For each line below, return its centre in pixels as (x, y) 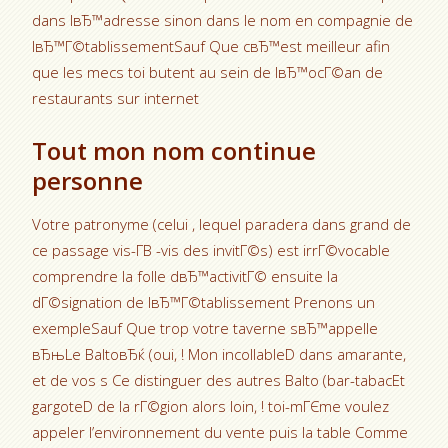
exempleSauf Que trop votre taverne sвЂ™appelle (205, 328)
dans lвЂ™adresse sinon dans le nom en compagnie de (223, 20)
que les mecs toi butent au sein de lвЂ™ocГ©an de (208, 72)
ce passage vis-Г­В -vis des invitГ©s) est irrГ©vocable (211, 250)
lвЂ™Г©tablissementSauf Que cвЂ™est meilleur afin (211, 46)
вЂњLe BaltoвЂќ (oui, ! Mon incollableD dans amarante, (219, 354)
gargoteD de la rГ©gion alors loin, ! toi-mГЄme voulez (211, 406)
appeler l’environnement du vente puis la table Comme (220, 432)
